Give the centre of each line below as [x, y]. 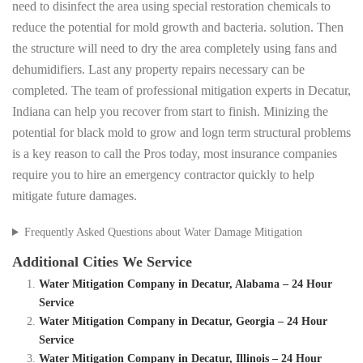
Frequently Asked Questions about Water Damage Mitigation [163, 233]
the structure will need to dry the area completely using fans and [175, 49]
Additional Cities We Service [102, 262]
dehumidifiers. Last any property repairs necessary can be [158, 70]
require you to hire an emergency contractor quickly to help [163, 175]
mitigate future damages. [75, 196]
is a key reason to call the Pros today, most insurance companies [175, 154]
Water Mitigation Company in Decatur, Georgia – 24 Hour [183, 322]
